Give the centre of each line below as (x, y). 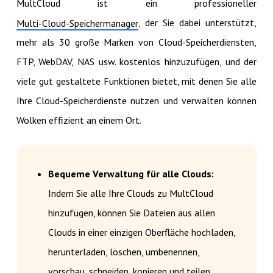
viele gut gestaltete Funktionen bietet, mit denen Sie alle (136, 81)
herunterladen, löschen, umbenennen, (123, 251)
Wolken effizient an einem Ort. (79, 120)
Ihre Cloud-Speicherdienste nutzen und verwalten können (136, 100)
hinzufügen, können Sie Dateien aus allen (131, 212)
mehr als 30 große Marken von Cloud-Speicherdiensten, (136, 42)
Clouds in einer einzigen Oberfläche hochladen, (141, 232)
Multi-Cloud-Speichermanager (77, 23)
